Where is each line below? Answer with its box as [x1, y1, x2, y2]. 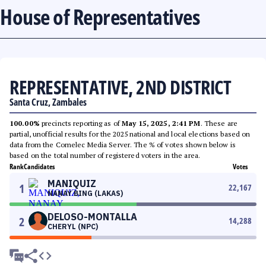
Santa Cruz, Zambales [9, 96, 87, 109]
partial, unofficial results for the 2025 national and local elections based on [9, 129, 251, 138]
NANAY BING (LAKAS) [47, 189, 123, 198]
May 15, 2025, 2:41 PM [122, 119, 201, 128]
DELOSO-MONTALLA [47, 211, 137, 223]
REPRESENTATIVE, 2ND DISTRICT [9, 74, 231, 100]
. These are [200, 119, 237, 128]
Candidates [24, 161, 55, 172]
